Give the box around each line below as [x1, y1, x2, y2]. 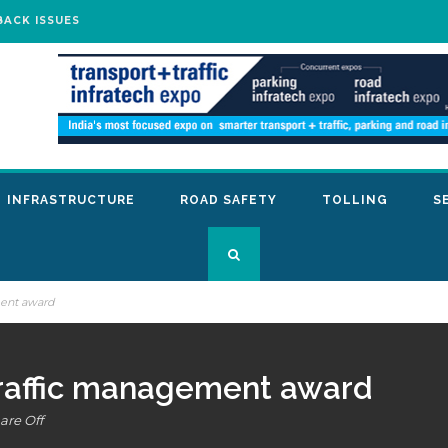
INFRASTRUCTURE [7, 193, 135, 207]
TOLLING [322, 193, 388, 207]
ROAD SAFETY [180, 193, 277, 207]
